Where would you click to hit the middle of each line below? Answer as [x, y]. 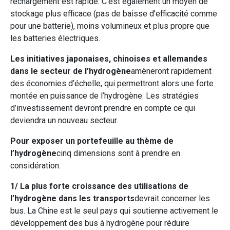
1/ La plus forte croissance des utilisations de [99, 186]
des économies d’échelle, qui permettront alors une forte [112, 83]
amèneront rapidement [171, 71]
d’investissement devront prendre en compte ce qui [103, 108]
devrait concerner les [172, 198]
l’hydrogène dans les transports [72, 198]
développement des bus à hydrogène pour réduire [100, 223]
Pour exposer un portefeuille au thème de [92, 141]
